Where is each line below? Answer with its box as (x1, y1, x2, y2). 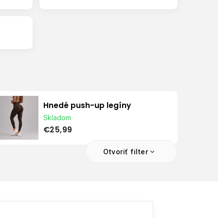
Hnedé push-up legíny (43, 100, 131, 111)
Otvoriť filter (103, 147, 148, 156)
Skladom (43, 113, 71, 122)
